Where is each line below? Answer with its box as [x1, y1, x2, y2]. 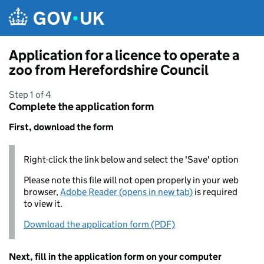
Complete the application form [9, 100, 154, 113]
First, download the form [9, 121, 114, 133]
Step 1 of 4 [9, 89, 51, 100]
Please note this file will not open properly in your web [24, 174, 239, 186]
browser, [24, 186, 60, 197]
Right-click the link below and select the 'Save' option [24, 154, 239, 165]
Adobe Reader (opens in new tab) [60, 186, 193, 197]
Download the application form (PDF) [24, 219, 175, 230]
